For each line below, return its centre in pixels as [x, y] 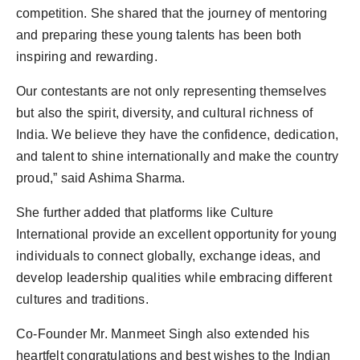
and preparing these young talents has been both [159, 35]
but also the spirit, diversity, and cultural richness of [165, 113]
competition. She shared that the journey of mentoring [172, 13]
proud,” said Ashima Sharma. [101, 178]
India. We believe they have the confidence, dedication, [178, 135]
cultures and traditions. [82, 299]
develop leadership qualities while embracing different [174, 278]
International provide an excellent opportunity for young [177, 234]
